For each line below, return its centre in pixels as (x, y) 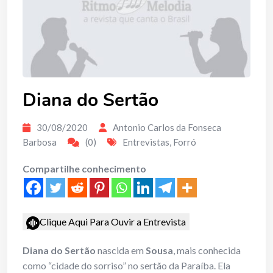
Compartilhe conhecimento (84, 169)
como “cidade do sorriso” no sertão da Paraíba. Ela (126, 266)
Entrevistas (146, 142)
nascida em (121, 250)
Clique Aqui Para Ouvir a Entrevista (113, 222)
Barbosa (40, 142)
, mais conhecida (207, 250)
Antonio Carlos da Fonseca (167, 128)
